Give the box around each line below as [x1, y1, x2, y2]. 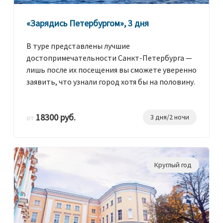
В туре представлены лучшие [26, 41, 130, 51]
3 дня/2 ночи [150, 112, 189, 122]
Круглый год [154, 160, 192, 170]
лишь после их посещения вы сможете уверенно [26, 65, 197, 75]
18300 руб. [34, 111, 76, 123]
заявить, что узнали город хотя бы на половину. [26, 77, 195, 87]
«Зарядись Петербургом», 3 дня [26, 17, 149, 29]
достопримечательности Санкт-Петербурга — [26, 53, 192, 63]
